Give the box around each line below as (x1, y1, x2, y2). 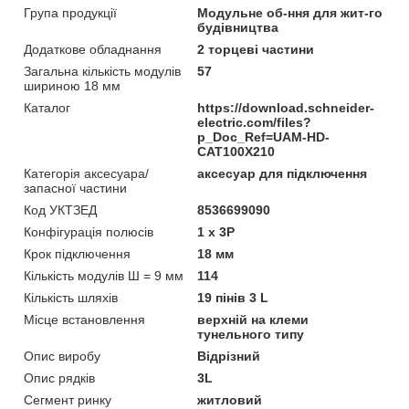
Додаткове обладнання (24, 41, 162, 57)
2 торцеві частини (197, 41, 315, 57)
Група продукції (24, 5, 117, 20)
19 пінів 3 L (197, 289, 269, 305)
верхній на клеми (197, 311, 309, 327)
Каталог (24, 100, 70, 115)
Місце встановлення (24, 311, 145, 327)
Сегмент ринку (24, 392, 111, 407)
